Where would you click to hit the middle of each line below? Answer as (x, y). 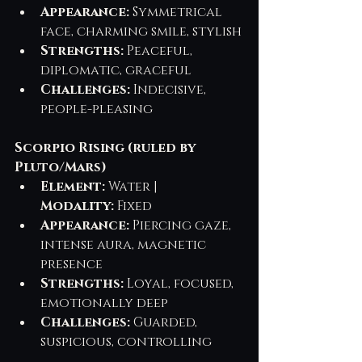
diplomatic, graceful (116, 70)
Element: (73, 186)
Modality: (77, 206)
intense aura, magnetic (125, 244)
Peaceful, (160, 51)
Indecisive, (170, 89)
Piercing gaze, (182, 225)
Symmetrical (177, 12)
